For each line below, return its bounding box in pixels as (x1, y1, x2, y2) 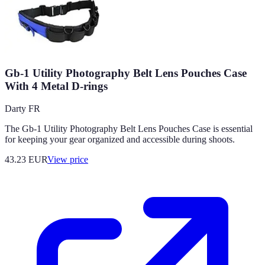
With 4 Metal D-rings (5, 79, 108, 92)
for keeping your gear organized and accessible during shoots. (5, 134, 235, 145)
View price (47, 154, 88, 165)
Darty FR (5, 104, 40, 114)
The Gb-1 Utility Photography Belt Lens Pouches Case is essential (5, 124, 253, 134)
